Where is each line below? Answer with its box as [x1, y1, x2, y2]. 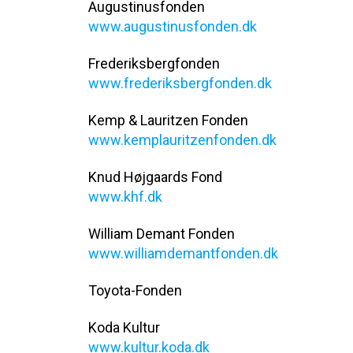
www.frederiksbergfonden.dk [88, 75, 272, 91]
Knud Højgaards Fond [88, 169, 222, 185]
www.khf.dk [88, 188, 162, 205]
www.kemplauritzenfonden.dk [88, 132, 277, 148]
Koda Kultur [88, 319, 160, 336]
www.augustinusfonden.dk [88, 18, 257, 35]
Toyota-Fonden [88, 282, 182, 299]
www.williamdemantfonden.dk [88, 245, 278, 262]
